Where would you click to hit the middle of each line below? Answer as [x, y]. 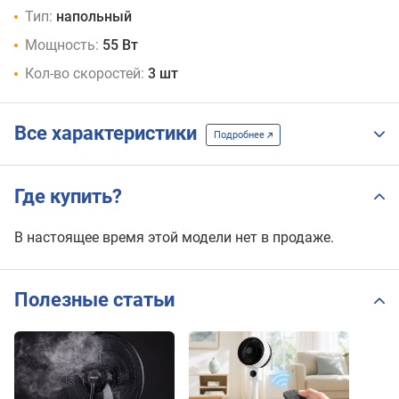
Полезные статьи [94, 300]
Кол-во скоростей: [85, 73]
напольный [94, 16]
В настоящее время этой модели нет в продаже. [174, 237]
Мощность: [62, 45]
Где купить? [68, 196]
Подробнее [240, 135]
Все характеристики [110, 134]
